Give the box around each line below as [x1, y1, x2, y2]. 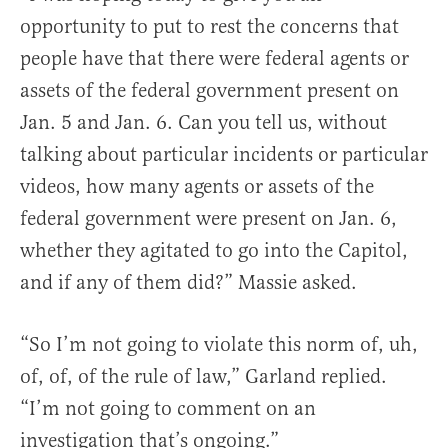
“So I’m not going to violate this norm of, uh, [20, 332, 418, 358]
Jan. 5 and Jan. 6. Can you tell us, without [20, 110, 387, 136]
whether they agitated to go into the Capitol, [20, 238, 408, 264]
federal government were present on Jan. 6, [20, 206, 397, 232]
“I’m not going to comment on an [20, 396, 316, 422]
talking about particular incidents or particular [20, 142, 428, 168]
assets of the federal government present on [20, 78, 399, 104]
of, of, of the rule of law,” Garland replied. [20, 364, 387, 390]
